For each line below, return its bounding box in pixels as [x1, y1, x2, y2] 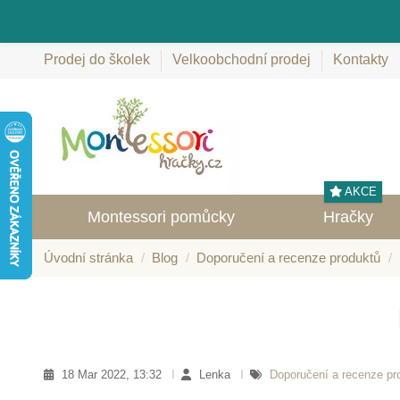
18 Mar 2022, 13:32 [62, 367, 165, 381]
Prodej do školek [44, 52, 154, 68]
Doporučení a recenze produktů [196, 250, 380, 265]
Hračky [322, 208, 373, 226]
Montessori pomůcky [87, 208, 236, 226]
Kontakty [333, 52, 388, 68]
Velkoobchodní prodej [172, 52, 314, 68]
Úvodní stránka [44, 250, 133, 265]
